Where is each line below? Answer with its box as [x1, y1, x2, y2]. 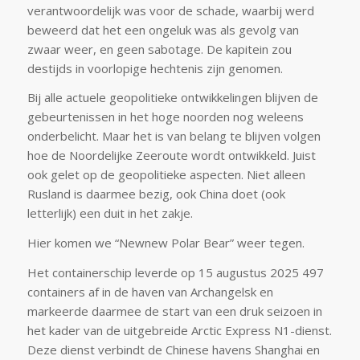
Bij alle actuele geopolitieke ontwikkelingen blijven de [27, 89, 318, 106]
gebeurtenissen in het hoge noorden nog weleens [27, 108, 304, 125]
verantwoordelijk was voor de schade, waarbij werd [27, 2, 314, 18]
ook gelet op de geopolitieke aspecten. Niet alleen [27, 166, 305, 183]
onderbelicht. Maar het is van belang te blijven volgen [27, 128, 321, 145]
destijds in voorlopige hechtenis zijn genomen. [27, 59, 283, 76]
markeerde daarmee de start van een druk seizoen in [27, 302, 322, 319]
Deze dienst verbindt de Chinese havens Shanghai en [27, 341, 320, 358]
